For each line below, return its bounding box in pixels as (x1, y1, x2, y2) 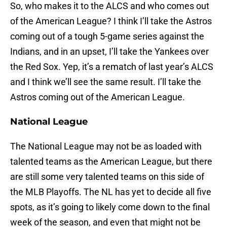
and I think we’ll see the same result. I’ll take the (10, 77, 201, 88)
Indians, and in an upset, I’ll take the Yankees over (10, 46, 209, 57)
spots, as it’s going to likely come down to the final (10, 202, 210, 213)
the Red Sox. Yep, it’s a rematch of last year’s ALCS (10, 61, 213, 72)
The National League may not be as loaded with (10, 141, 202, 152)
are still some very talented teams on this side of (10, 171, 204, 182)
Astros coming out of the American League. (10, 92, 185, 103)
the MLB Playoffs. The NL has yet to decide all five (10, 186, 211, 198)
